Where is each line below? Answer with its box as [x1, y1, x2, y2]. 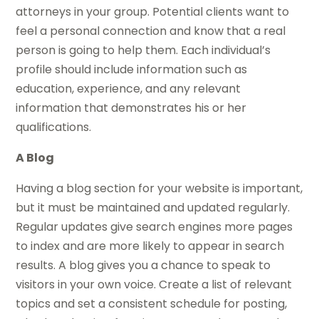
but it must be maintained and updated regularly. [16, 199, 291, 216]
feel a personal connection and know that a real [16, 23, 286, 40]
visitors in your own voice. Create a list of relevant [16, 276, 293, 293]
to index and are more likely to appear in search [16, 238, 285, 255]
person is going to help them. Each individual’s [16, 42, 271, 59]
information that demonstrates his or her [16, 100, 247, 117]
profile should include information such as [16, 61, 248, 78]
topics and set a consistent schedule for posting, [16, 296, 288, 313]
